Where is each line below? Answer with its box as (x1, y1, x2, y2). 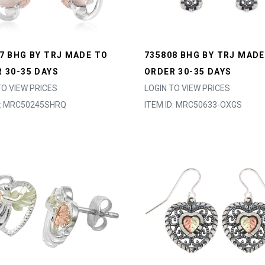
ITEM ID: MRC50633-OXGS (144, 100, 242, 109)
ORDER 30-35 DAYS (144, 67, 232, 76)
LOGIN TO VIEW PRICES (144, 83, 230, 93)
